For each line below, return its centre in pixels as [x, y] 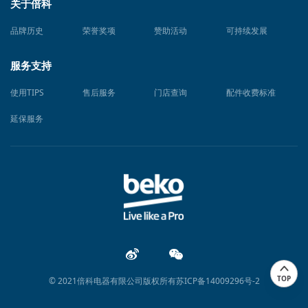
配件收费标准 [251, 93]
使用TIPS [27, 93]
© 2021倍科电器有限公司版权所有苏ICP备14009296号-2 [154, 281]
